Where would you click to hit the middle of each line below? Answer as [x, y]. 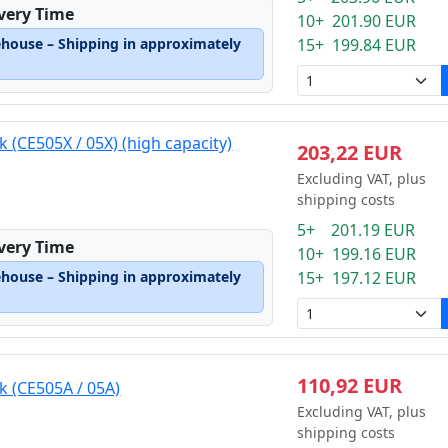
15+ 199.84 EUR [356, 45]
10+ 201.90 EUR [356, 21]
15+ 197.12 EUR [356, 278]
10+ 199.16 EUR [356, 254]
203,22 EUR [349, 152]
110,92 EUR [349, 385]
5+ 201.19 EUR [355, 230]
